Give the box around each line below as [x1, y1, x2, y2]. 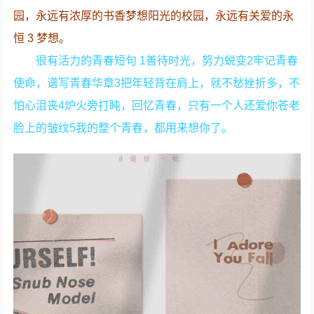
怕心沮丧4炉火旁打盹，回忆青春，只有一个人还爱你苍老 [13, 100, 301, 111]
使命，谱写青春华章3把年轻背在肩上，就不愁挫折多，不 [13, 77, 301, 89]
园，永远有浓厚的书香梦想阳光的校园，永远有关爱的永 [13, 10, 294, 22]
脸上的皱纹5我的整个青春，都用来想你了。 [13, 122, 233, 134]
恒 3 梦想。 [13, 32, 71, 44]
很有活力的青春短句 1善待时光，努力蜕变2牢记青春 [36, 55, 299, 67]
